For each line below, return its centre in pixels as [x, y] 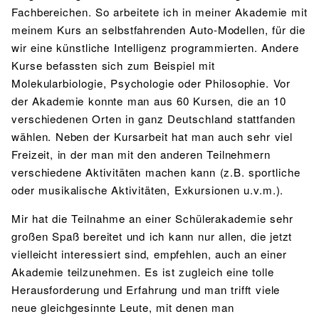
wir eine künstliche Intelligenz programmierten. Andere [155, 47]
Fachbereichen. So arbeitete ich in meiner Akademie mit [159, 11]
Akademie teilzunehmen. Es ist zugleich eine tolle [143, 271]
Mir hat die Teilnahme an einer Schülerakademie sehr [152, 218]
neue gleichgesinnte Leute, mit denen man [123, 307]
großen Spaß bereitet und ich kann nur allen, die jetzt [152, 236]
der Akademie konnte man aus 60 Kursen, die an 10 [149, 100]
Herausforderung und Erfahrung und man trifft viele [146, 289]
